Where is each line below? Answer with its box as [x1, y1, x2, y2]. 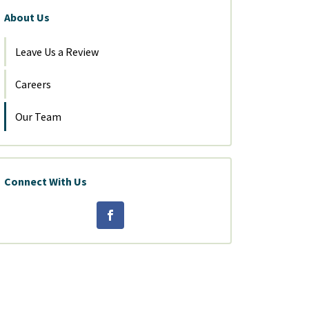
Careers [15, 77, 51, 91]
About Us [4, 10, 50, 24]
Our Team [15, 110, 61, 123]
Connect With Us [4, 175, 87, 188]
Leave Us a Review [15, 45, 99, 59]
